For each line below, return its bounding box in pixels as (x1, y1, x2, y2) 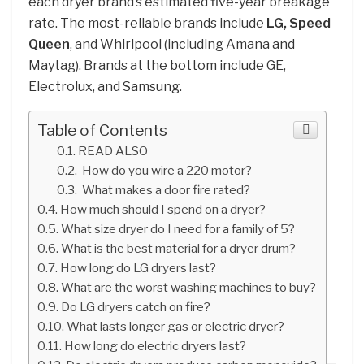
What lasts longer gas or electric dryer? (67, 318, 285, 334)
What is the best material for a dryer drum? (61, 240, 297, 256)
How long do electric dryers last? (64, 337, 247, 353)
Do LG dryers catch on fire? (61, 298, 211, 314)
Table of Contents (37, 119, 167, 140)
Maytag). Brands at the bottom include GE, (28, 57, 286, 73)
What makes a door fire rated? (80, 181, 251, 197)
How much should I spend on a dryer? (60, 201, 266, 217)
